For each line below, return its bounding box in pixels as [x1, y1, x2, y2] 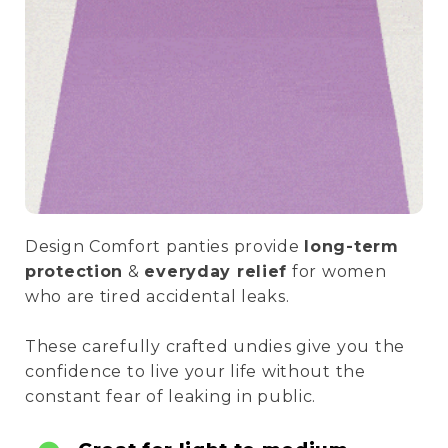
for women [287, 262, 387, 282]
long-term [304, 237, 399, 257]
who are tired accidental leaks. [25, 287, 295, 307]
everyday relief [144, 262, 288, 282]
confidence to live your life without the [25, 362, 366, 382]
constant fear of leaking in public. [25, 387, 317, 407]
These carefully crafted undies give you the [25, 337, 405, 357]
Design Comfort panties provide [25, 237, 305, 257]
